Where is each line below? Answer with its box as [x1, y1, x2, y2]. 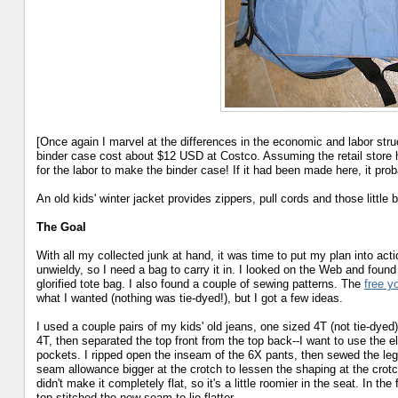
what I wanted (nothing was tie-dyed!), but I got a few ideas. [36, 291, 343, 306]
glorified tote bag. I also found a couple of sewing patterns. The [36, 277, 364, 291]
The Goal [36, 220, 86, 235]
